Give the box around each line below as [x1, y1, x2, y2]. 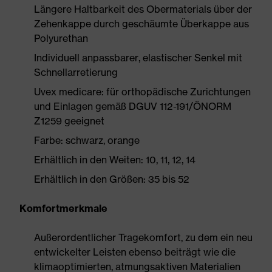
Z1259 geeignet [34, 115, 104, 127]
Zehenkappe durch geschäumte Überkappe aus [34, 18, 249, 30]
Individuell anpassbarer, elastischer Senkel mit [34, 52, 242, 64]
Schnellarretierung [34, 66, 118, 78]
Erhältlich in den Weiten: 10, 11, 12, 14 [34, 154, 195, 166]
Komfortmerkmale [19, 202, 107, 214]
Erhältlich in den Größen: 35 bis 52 [34, 173, 189, 185]
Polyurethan [34, 32, 88, 44]
